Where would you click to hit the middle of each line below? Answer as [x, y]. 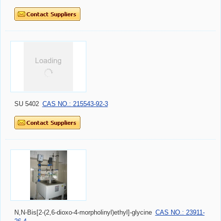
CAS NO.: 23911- [180, 213]
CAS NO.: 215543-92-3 [75, 104]
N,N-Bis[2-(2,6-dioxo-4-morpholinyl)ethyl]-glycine [83, 213]
